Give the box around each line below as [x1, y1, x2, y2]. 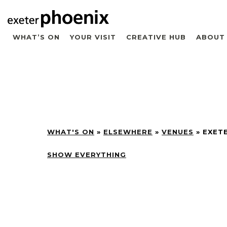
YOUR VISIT [70, 32, 116, 41]
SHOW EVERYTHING [47, 150, 126, 159]
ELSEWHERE [103, 127, 153, 136]
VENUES [162, 127, 194, 136]
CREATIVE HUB [126, 32, 186, 41]
